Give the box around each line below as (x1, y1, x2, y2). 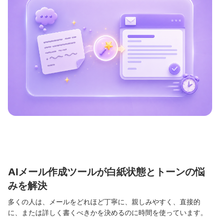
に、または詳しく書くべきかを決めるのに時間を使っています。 (8, 208, 207, 217)
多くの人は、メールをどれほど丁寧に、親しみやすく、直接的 (8, 197, 200, 206)
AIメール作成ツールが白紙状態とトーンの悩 (8, 165, 205, 178)
